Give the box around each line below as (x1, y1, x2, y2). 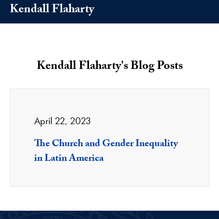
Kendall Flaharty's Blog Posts (36, 57, 183, 78)
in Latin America (34, 151, 104, 168)
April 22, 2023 (34, 114, 91, 128)
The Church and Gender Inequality (34, 136, 178, 153)
